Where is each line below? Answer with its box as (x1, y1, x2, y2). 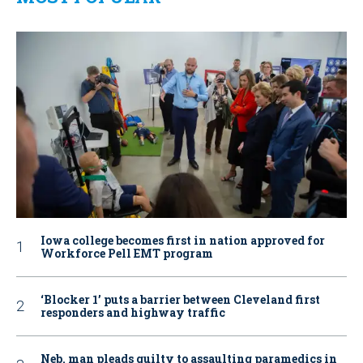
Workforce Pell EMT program (41, 245, 213, 261)
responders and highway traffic (41, 304, 225, 320)
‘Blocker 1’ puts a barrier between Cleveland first (41, 291, 320, 307)
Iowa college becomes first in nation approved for (41, 232, 325, 248)
